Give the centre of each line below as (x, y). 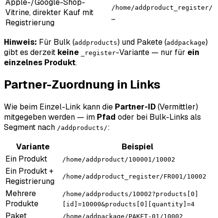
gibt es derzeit (31, 52)
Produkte (22, 204)
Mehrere (21, 194)
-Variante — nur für (152, 52)
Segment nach (30, 127)
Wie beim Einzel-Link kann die (59, 107)
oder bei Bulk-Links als (158, 117)
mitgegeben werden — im (50, 117)
